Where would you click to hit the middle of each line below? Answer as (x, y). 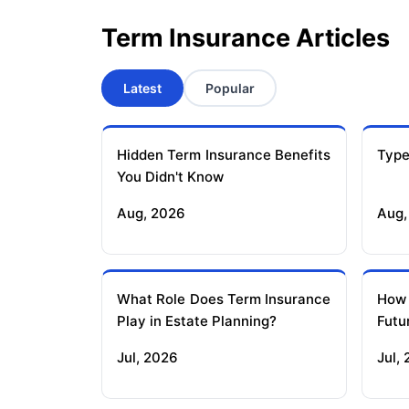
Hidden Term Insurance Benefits (224, 155)
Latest (142, 89)
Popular (230, 89)
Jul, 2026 (147, 358)
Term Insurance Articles (246, 38)
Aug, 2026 (151, 214)
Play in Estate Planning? (197, 321)
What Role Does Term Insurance (224, 299)
